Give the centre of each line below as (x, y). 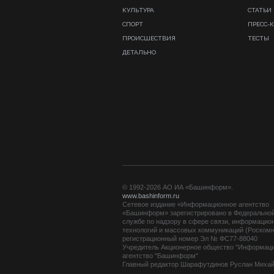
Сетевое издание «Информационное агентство (196, 204)
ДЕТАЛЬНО (139, 52)
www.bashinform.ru (151, 196)
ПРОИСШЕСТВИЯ (149, 38)
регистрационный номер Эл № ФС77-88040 (190, 239)
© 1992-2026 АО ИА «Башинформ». (178, 187)
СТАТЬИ (260, 10)
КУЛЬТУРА (138, 10)
